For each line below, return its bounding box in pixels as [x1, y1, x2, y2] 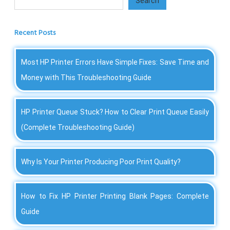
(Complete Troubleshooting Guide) [21, 123, 135, 132]
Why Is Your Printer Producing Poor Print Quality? [21, 158, 181, 166]
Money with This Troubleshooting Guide [21, 73, 151, 82]
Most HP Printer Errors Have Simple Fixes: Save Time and [21, 58, 209, 67]
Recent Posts [14, 27, 55, 40]
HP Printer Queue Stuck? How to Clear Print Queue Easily [21, 108, 209, 117]
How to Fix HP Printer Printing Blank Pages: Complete [21, 192, 209, 201]
